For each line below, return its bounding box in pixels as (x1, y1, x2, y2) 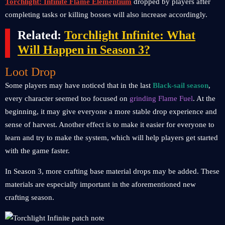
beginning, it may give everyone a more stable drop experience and (5, 107, 217, 116)
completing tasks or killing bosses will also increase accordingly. (5, 11, 207, 19)
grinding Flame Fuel (130, 94, 193, 102)
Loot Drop (5, 65, 56, 78)
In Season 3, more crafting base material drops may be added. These (5, 167, 219, 175)
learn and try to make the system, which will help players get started (5, 134, 218, 142)
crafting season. (5, 193, 54, 201)
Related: (18, 29, 64, 42)
